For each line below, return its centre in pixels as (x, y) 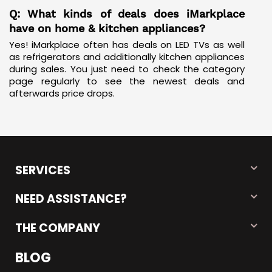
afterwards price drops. (62, 93)
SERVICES (43, 170)
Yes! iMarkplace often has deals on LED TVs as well (127, 44)
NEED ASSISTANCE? (71, 199)
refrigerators (52, 56)
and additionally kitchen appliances (162, 56)
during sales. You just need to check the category (127, 69)
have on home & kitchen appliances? (107, 28)
